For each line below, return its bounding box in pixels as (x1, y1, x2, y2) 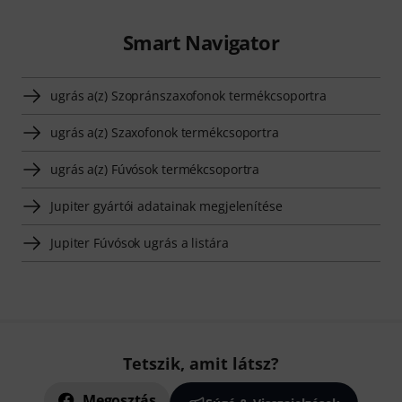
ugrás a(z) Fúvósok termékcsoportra (50, 161, 260, 179)
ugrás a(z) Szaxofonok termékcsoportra (50, 124, 279, 142)
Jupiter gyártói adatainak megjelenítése (50, 197, 283, 215)
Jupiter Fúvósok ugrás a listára (50, 234, 229, 252)
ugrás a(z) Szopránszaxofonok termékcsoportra (50, 87, 328, 105)
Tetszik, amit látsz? (123, 353, 279, 375)
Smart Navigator (122, 29, 279, 57)
